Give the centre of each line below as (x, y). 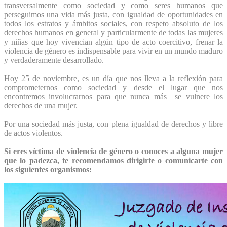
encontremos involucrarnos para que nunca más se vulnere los (113, 96)
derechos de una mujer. (42, 105)
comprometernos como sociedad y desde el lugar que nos (113, 87)
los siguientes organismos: (49, 169)
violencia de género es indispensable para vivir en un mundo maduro (113, 51)
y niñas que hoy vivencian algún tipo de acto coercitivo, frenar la (113, 42)
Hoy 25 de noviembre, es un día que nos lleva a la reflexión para (113, 78)
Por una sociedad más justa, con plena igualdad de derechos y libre (113, 124)
